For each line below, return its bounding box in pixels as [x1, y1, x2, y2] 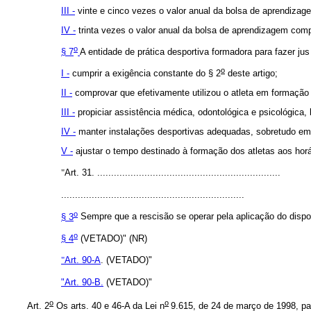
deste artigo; [225, 68, 278, 79]
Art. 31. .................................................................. [65, 167, 280, 178]
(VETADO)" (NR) [78, 233, 147, 244]
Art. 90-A [65, 254, 101, 265]
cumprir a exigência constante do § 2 [69, 68, 221, 79]
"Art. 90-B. [61, 276, 103, 287]
